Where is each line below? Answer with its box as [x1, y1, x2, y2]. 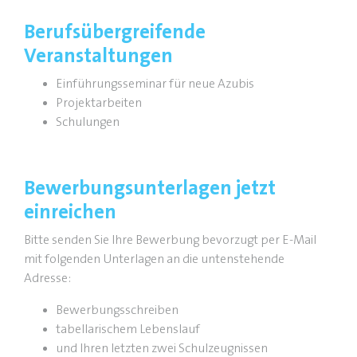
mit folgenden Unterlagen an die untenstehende [24, 252, 284, 266]
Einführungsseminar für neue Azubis [56, 76, 254, 91]
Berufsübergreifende [24, 21, 206, 43]
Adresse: [24, 271, 71, 285]
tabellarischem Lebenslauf [56, 322, 200, 336]
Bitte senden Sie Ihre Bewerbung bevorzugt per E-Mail [24, 233, 316, 247]
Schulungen [56, 115, 120, 129]
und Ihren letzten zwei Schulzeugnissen [56, 341, 268, 355]
